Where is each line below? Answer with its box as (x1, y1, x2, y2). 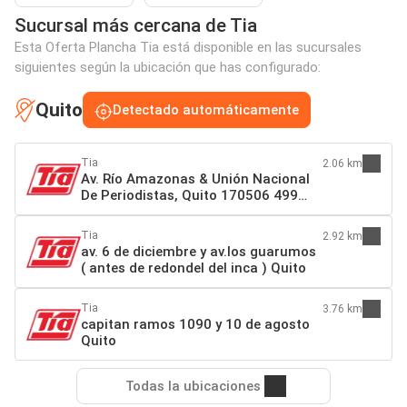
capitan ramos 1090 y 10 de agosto (81, 316, 310, 333)
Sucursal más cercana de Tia (15, 15, 257, 37)
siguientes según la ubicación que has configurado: (15, 59, 321, 76)
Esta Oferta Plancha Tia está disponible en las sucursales (15, 39, 362, 56)
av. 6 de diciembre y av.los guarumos (81, 243, 316, 261)
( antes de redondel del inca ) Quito (81, 260, 306, 277)
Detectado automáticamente (113, 102, 299, 119)
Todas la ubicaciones (124, 378, 261, 395)
